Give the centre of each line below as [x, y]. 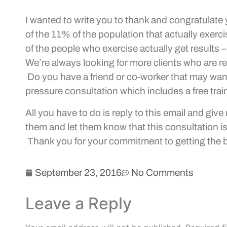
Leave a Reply [79, 204]
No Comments [162, 173]
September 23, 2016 [78, 173]
